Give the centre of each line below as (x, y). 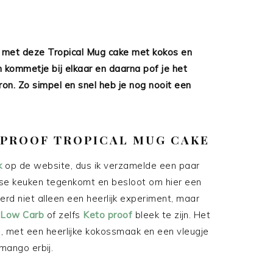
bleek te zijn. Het (171, 215)
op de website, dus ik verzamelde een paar (101, 165)
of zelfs (65, 215)
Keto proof (108, 215)
